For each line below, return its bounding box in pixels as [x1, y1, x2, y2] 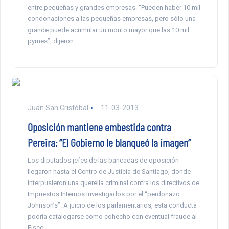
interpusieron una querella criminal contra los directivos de [27, 179, 199, 187]
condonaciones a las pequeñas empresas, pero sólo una [27, 15, 196, 23]
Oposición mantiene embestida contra [27, 120, 171, 134]
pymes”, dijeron [27, 37, 74, 45]
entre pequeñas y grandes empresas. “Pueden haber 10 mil [27, 4, 200, 12]
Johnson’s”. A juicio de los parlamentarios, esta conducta [27, 201, 197, 210]
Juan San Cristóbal [27, 104, 88, 112]
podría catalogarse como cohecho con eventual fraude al [27, 213, 197, 221]
